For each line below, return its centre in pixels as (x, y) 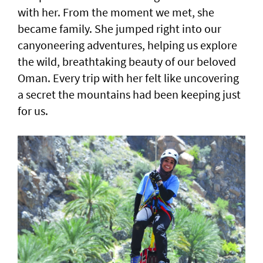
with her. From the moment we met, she (116, 12)
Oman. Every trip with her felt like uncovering (128, 78)
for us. (33, 111)
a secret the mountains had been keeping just (129, 95)
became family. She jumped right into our (119, 29)
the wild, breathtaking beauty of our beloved (127, 62)
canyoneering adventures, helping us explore (127, 45)
